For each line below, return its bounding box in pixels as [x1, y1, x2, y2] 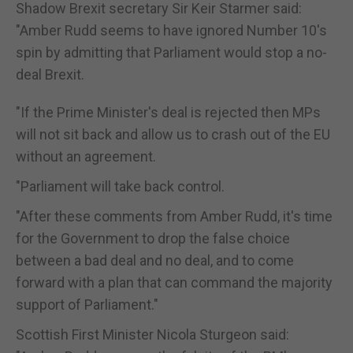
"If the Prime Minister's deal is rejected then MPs [16, 103, 321, 121]
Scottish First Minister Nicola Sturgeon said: [16, 325, 289, 343]
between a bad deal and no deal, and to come [16, 251, 294, 269]
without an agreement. [16, 147, 156, 165]
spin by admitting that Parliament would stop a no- [16, 43, 327, 61]
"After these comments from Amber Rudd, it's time [16, 207, 333, 225]
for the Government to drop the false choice [16, 229, 290, 247]
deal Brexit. [16, 65, 84, 83]
